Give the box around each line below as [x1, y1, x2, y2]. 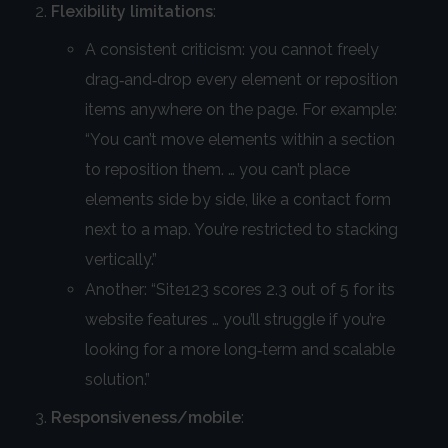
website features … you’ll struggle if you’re [84, 310, 385, 330]
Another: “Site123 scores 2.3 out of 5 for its [84, 280, 395, 300]
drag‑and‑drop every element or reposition [84, 70, 398, 90]
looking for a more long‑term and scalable [84, 340, 395, 360]
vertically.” [84, 250, 157, 270]
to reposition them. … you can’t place [84, 160, 350, 180]
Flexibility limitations [51, 2, 213, 22]
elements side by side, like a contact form [84, 190, 391, 210]
